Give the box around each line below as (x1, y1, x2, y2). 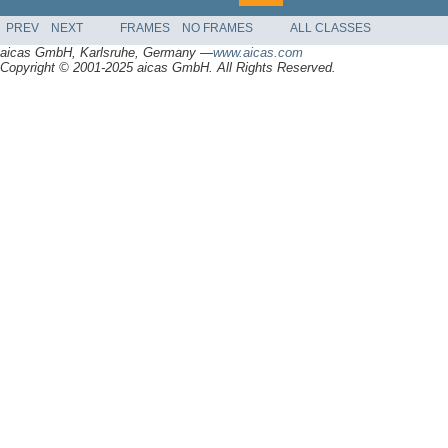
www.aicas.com (213, 45, 303, 61)
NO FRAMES (182, 21, 253, 36)
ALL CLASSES (290, 21, 371, 36)
